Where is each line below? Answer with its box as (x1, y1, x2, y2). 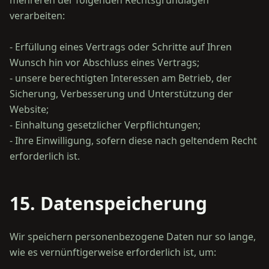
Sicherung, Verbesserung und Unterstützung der (10, 87, 233, 100)
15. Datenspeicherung (10, 191, 207, 216)
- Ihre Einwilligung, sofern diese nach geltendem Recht (10, 134, 257, 147)
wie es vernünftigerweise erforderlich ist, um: (10, 246, 216, 259)
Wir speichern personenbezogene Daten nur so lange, (10, 230, 256, 243)
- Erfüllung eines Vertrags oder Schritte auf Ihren (10, 40, 232, 53)
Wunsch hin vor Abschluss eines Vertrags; (10, 56, 199, 69)
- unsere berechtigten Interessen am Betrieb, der (10, 71, 232, 85)
